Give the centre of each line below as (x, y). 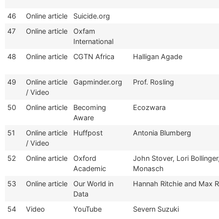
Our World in (93, 183)
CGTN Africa (94, 56)
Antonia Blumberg (162, 132)
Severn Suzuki (156, 209)
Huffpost (88, 132)
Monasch (148, 168)
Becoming (90, 107)
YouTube (88, 209)
